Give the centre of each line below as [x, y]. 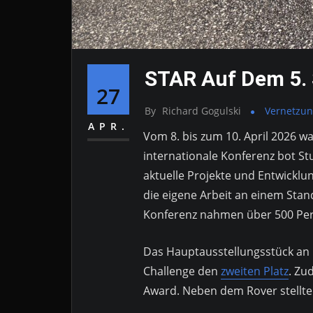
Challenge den [182, 271]
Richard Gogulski [202, 111]
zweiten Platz [255, 271]
